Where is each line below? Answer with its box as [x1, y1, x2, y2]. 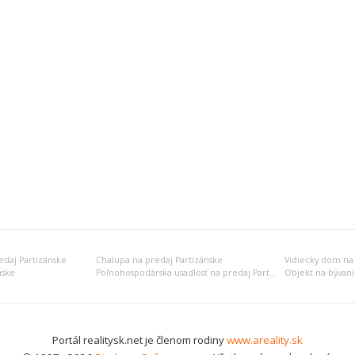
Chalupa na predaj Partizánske [96, 254, 223, 265]
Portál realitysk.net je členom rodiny [52, 333, 227, 347]
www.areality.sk [227, 333, 303, 347]
